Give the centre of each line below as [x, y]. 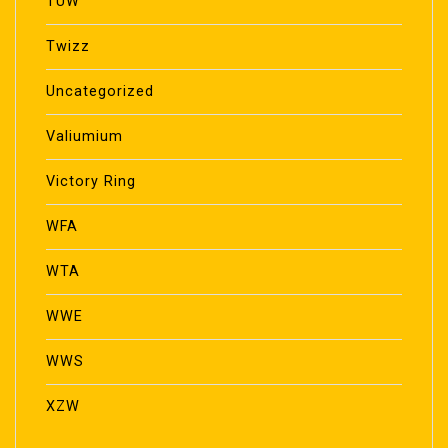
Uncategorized [100, 92]
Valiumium [84, 137]
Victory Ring [91, 182]
